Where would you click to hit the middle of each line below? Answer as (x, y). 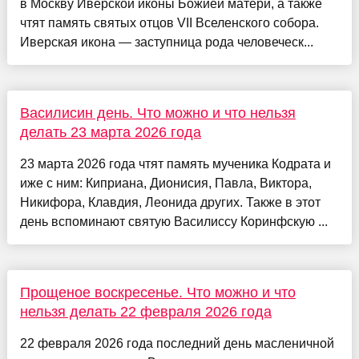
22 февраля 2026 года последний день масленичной (177, 344)
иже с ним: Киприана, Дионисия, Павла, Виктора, (165, 184)
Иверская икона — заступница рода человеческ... (166, 42)
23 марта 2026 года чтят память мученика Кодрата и (175, 164)
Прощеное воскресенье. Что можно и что (157, 293)
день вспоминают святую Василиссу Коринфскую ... (173, 222)
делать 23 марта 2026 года (110, 133)
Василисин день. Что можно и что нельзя (157, 113)
